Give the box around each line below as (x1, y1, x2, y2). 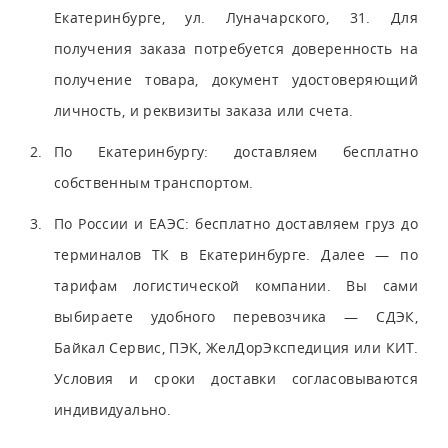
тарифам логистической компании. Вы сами (54, 275, 418, 295)
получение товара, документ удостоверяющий (54, 69, 418, 89)
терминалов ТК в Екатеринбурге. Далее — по (54, 244, 418, 264)
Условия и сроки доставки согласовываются (54, 368, 418, 388)
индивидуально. (54, 399, 171, 419)
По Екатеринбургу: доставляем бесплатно (54, 141, 418, 161)
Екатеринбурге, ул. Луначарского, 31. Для (54, 7, 418, 27)
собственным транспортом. (54, 172, 254, 192)
